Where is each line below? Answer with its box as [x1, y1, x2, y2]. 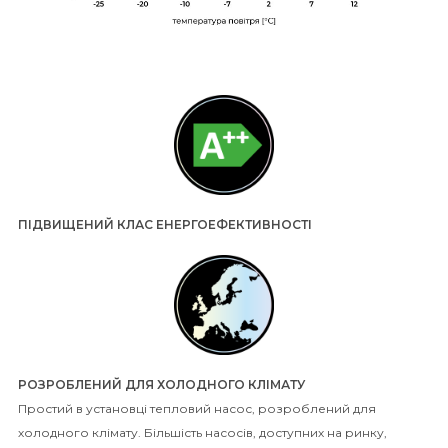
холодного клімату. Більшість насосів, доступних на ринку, [18, 425, 387, 441]
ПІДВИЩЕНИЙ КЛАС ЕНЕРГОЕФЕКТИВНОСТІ [18, 217, 312, 233]
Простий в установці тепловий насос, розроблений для [18, 401, 376, 417]
